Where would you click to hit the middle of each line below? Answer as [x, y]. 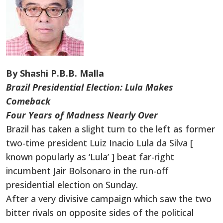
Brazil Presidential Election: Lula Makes [90, 87]
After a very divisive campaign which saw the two [109, 198]
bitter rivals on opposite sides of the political [100, 212]
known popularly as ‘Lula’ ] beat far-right [90, 157]
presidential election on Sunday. [72, 184]
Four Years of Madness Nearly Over [82, 115]
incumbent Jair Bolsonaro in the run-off [87, 170]
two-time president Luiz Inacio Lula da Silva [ [100, 143]
